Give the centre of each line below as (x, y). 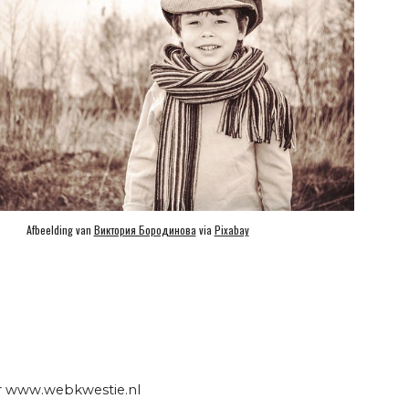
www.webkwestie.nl (71, 390)
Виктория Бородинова (145, 229)
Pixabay (231, 229)
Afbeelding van (60, 229)
